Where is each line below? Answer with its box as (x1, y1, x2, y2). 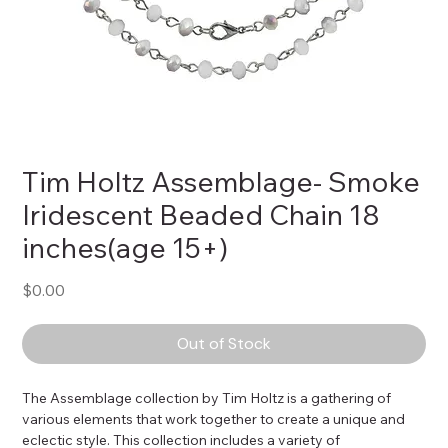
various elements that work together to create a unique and (22, 410, 409, 428)
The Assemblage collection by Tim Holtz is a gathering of (22, 389, 395, 407)
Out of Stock (177, 333, 271, 354)
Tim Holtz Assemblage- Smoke (22, 164, 421, 199)
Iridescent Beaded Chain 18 (22, 197, 381, 232)
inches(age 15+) (22, 230, 229, 265)
